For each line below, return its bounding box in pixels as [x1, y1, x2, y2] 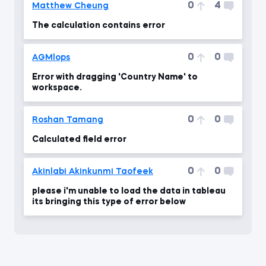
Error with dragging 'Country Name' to [32, 73, 198, 81]
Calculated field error [32, 135, 126, 144]
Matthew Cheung [32, 2, 109, 10]
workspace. [32, 84, 82, 92]
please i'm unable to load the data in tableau [32, 187, 226, 195]
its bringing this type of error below [32, 198, 186, 206]
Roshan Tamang [32, 116, 103, 124]
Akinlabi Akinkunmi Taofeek [32, 167, 153, 176]
